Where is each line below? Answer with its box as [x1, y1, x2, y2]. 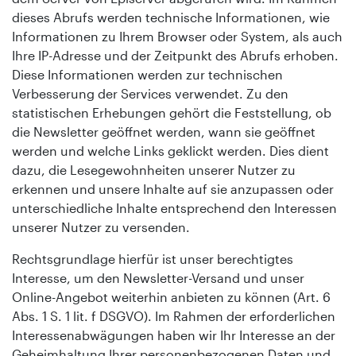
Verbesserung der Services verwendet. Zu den [12, 85, 288, 101]
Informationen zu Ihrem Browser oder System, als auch [12, 28, 342, 44]
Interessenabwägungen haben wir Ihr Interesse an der [12, 327, 335, 342]
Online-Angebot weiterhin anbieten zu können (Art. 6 [12, 288, 331, 304]
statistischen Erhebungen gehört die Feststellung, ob [12, 104, 331, 120]
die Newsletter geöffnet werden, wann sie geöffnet [12, 123, 315, 139]
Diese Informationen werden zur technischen [12, 66, 283, 82]
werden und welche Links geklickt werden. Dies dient [12, 142, 329, 158]
